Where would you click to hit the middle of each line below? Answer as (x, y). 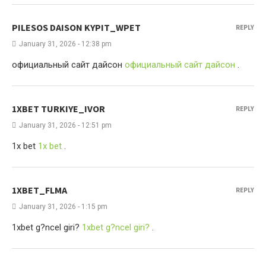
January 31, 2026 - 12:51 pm (65, 125)
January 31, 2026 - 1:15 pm (63, 207)
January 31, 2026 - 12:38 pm (65, 44)
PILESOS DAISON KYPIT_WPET (76, 27)
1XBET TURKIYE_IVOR (58, 109)
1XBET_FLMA (39, 190)
